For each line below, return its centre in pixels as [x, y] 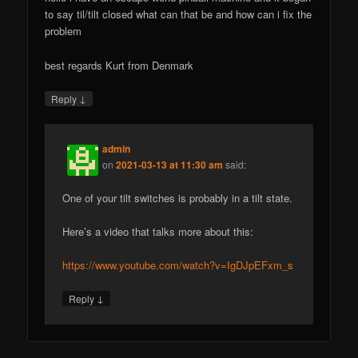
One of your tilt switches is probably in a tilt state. [178, 198]
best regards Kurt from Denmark [119, 65]
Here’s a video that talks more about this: [158, 232]
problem [64, 31]
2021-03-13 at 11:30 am [170, 164]
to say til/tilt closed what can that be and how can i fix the [179, 14]
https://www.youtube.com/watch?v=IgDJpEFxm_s [178, 265]
